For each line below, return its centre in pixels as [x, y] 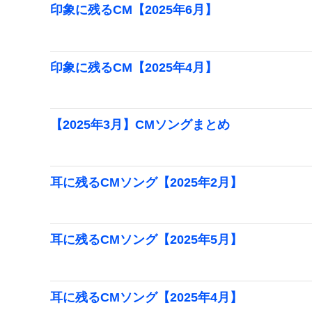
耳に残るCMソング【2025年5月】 [146, 240]
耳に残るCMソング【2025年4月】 [146, 297]
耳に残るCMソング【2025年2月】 [146, 182]
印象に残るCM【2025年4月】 [134, 67]
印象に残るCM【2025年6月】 [134, 9]
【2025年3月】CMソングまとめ [140, 125]
